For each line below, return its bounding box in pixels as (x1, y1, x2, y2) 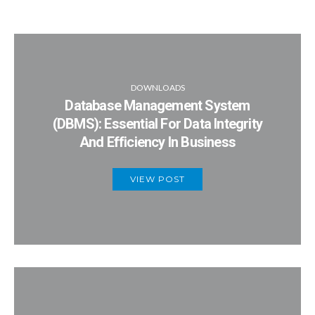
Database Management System (65, 97, 250, 115)
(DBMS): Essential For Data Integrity (52, 115, 263, 133)
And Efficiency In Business (79, 134, 236, 151)
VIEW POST (130, 174, 185, 185)
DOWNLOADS (130, 82, 185, 94)
